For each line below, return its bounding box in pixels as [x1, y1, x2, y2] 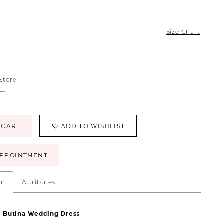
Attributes [22, 178, 56, 186]
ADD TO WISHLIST [61, 122, 125, 130]
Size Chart [166, 28, 200, 36]
